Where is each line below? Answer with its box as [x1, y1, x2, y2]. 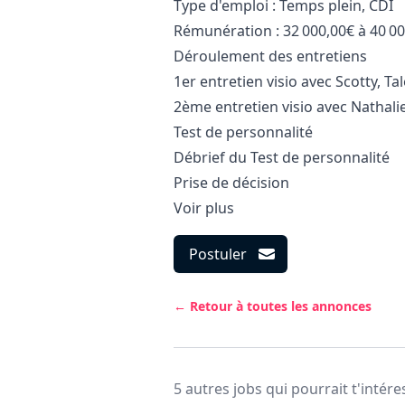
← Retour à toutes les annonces [174, 297, 372, 315]
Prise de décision [174, 173, 289, 193]
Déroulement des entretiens [174, 46, 367, 66]
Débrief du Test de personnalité [174, 147, 393, 167]
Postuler [189, 244, 247, 264]
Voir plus [174, 198, 234, 218]
